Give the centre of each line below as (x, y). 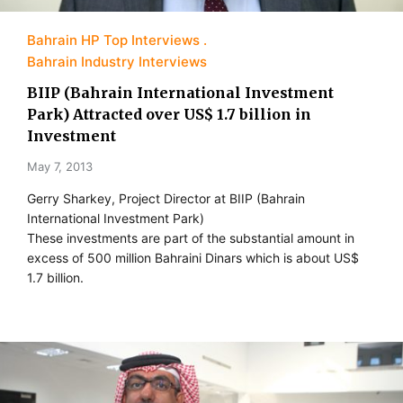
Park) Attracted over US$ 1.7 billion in (169, 114)
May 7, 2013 (60, 166)
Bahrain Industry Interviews (117, 62)
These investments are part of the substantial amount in (191, 238)
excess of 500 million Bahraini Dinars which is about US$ (193, 258)
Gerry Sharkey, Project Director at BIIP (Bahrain (166, 198)
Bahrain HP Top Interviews (113, 40)
